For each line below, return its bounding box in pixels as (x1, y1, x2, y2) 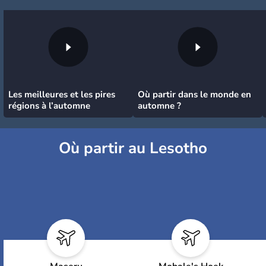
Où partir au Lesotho (59, 137, 207, 159)
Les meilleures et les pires (8, 88, 115, 100)
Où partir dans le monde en (138, 88, 251, 100)
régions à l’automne (8, 99, 90, 112)
